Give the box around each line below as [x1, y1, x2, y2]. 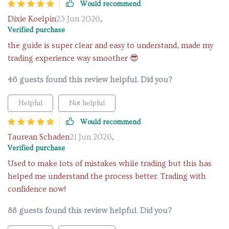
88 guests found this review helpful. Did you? [8, 206, 172, 215]
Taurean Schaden [8, 132, 70, 142]
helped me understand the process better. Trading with [8, 172, 206, 181]
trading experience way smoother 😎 [8, 54, 139, 63]
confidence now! [8, 185, 66, 194]
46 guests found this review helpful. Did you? [8, 75, 172, 84]
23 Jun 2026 [56, 14, 100, 24]
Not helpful [69, 99, 105, 107]
